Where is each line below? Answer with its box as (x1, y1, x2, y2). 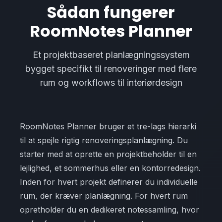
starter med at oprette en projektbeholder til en (20, 149, 197, 159)
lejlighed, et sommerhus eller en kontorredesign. (20, 163, 201, 173)
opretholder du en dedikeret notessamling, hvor (20, 205, 199, 215)
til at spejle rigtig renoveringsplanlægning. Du (20, 135, 188, 145)
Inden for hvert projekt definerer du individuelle (20, 177, 198, 187)
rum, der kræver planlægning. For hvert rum (20, 191, 188, 201)
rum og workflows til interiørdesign (40, 77, 182, 88)
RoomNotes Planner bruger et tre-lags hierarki (20, 121, 196, 131)
